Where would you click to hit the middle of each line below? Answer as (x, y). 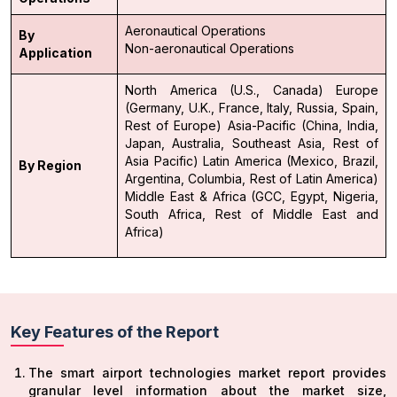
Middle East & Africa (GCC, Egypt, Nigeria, (252, 197)
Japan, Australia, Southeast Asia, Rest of (252, 144)
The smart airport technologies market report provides (207, 373)
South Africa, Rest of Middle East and (252, 214)
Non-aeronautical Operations (210, 49)
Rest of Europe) (174, 126)
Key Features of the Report (115, 332)
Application (55, 53)
